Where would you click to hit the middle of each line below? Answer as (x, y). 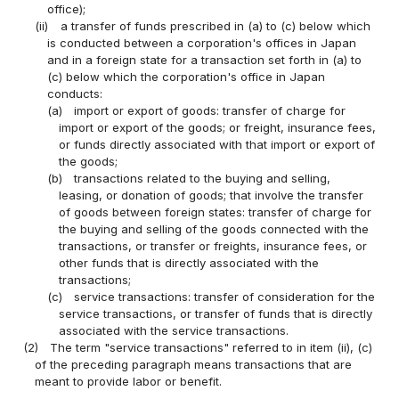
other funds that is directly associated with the (188, 262)
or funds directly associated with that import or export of (216, 144)
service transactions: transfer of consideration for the (224, 296)
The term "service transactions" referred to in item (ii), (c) (212, 347)
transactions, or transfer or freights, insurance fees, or (212, 245)
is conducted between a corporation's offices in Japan (201, 42)
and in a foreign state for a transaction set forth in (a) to (204, 59)
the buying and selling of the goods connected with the (213, 228)
